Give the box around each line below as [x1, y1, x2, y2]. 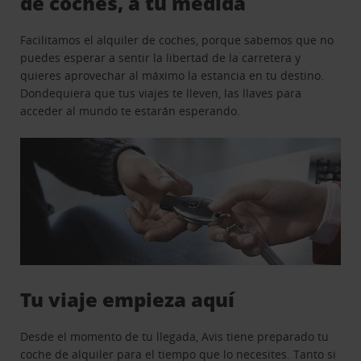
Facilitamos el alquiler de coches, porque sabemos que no [20, 31, 334, 48]
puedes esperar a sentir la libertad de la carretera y [20, 49, 301, 65]
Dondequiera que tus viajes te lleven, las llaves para [20, 85, 302, 101]
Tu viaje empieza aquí [20, 286, 235, 313]
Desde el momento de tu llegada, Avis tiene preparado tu [20, 329, 330, 345]
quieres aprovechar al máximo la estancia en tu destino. [20, 67, 325, 83]
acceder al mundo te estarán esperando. [20, 102, 241, 118]
